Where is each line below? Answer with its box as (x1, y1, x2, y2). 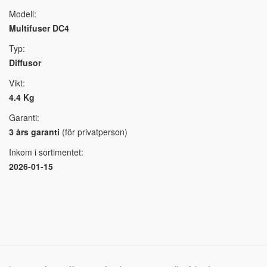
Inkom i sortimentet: (9, 146, 83, 159)
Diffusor (9, 57, 41, 69)
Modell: (9, 8, 36, 20)
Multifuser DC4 (9, 22, 69, 35)
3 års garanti (9, 126, 60, 138)
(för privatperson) (60, 126, 128, 138)
